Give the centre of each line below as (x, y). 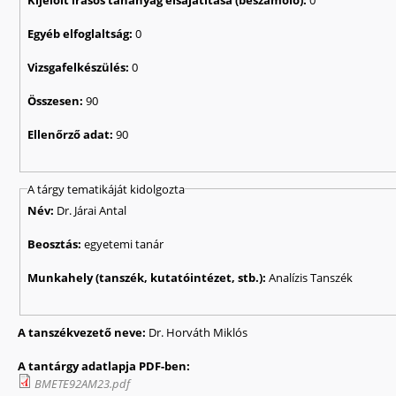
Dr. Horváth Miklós (198, 333)
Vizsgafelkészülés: (80, 67)
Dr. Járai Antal (92, 211)
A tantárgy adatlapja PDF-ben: (105, 366)
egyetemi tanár (124, 244)
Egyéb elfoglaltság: (82, 33)
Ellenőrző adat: (72, 134)
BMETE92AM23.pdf (82, 384)
